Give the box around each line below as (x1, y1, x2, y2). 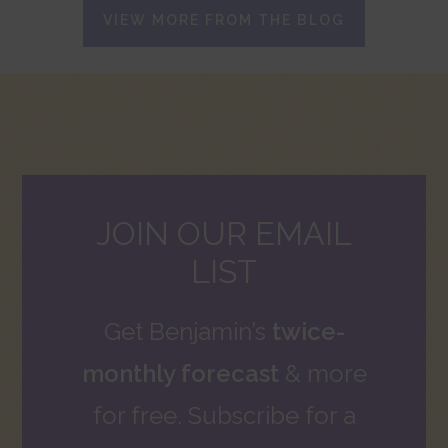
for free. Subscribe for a (92, 400, 356, 430)
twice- (271, 316, 345, 346)
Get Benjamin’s (103, 316, 272, 346)
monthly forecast (81, 358, 279, 388)
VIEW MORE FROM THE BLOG (103, 11, 345, 28)
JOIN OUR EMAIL (96, 214, 352, 252)
